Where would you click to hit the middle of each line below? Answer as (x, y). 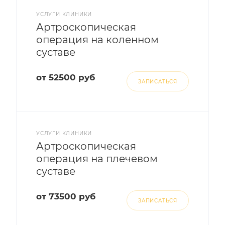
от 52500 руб (66, 77)
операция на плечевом (97, 159)
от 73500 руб (66, 196)
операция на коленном (97, 40)
